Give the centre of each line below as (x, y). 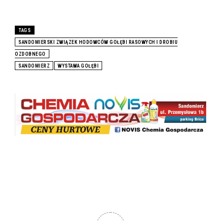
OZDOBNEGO (30, 54)
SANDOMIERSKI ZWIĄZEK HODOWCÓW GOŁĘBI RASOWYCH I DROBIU (98, 42)
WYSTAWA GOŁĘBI (78, 66)
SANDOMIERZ (34, 66)
